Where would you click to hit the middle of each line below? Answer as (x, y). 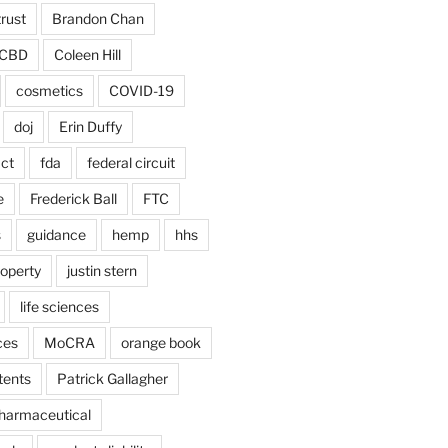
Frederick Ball (73, 198)
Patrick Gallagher (112, 378)
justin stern (101, 270)
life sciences (59, 306)
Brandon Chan (97, 18)
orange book (160, 342)
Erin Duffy (90, 126)
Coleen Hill (87, 54)
